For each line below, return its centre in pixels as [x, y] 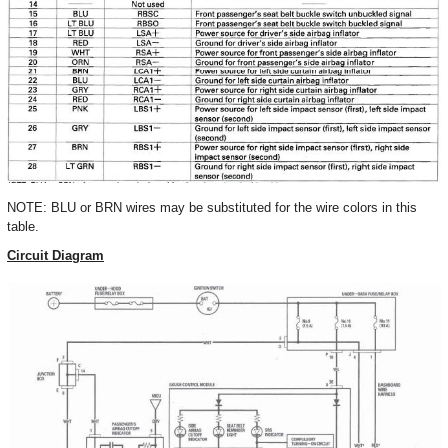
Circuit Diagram [55, 256]
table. [23, 227]
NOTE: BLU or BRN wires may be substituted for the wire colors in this [212, 208]
